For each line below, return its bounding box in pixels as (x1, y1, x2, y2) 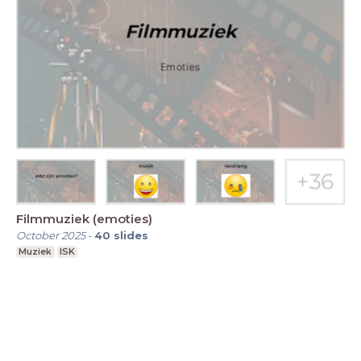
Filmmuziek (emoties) (16, 211, 152, 227)
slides (114, 229, 148, 243)
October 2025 (16, 229, 85, 243)
